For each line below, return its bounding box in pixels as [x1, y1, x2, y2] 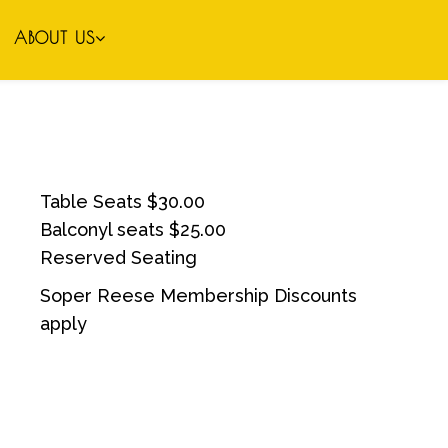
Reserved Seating [40, 247, 197, 268]
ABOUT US [13, 29, 95, 47]
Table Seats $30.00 [40, 191, 205, 212]
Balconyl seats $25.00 [40, 219, 226, 240]
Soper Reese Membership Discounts [40, 285, 357, 306]
